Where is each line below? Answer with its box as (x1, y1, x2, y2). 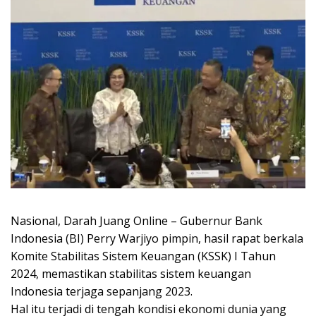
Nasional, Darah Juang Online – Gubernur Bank (11, 212, 262, 229)
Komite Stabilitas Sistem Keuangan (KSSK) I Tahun (11, 248, 276, 264)
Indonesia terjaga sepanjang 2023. (11, 283, 193, 299)
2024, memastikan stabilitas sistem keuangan (11, 265, 251, 281)
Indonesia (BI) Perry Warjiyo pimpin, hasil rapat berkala (11, 230, 303, 246)
